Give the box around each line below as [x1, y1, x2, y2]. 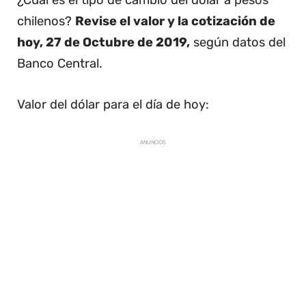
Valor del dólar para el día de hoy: [17, 97, 209, 113]
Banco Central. [17, 56, 102, 72]
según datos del [190, 35, 286, 51]
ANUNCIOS [140, 139, 166, 145]
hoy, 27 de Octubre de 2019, [17, 35, 190, 51]
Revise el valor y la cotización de [75, 14, 275, 29]
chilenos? [17, 14, 75, 29]
